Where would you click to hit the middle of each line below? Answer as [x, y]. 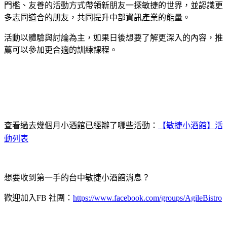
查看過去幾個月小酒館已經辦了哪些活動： [81, 126]
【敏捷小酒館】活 [191, 126]
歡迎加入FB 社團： [39, 198]
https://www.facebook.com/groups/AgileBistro [147, 198]
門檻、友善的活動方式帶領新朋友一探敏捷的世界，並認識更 [113, 6]
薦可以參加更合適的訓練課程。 [61, 50]
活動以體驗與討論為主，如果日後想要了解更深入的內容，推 [113, 38]
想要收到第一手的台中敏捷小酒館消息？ [77, 178]
